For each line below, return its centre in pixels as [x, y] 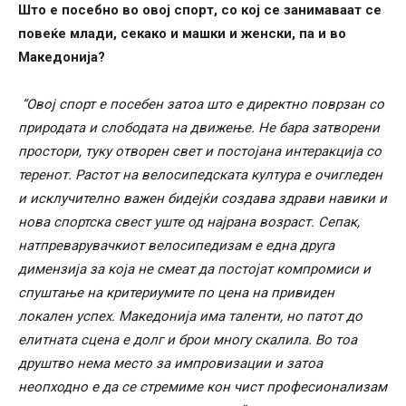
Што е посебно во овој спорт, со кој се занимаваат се [200, 10]
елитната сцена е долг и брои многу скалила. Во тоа [188, 340]
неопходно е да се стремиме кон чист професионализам [203, 387]
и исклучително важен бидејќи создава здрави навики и [203, 199]
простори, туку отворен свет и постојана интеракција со [200, 152]
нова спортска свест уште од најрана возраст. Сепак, [189, 222]
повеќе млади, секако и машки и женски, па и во [182, 34]
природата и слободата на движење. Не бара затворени [199, 128]
